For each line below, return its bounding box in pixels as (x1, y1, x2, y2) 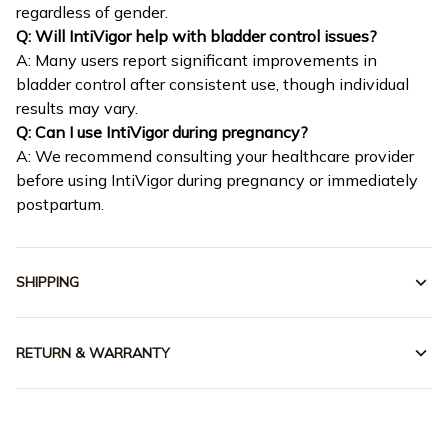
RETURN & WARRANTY (16, 343, 170, 362)
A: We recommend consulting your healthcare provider (16, 146, 414, 167)
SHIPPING (16, 273, 79, 292)
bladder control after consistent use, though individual (16, 74, 409, 95)
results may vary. (16, 98, 138, 119)
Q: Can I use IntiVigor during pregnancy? (16, 122, 308, 143)
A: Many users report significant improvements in (16, 50, 377, 71)
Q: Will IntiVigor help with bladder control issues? (16, 26, 377, 47)
